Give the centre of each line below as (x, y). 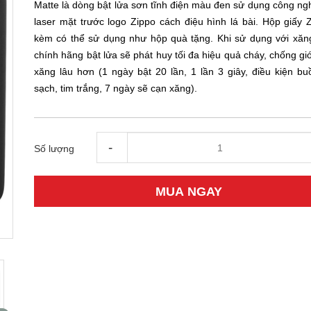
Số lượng (54, 149)
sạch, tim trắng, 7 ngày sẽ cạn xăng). (116, 88)
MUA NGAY (188, 191)
